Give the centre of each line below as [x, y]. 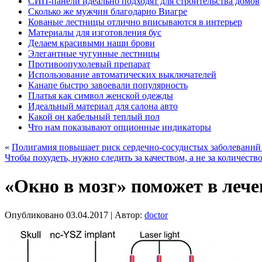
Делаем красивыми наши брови [92, 43]
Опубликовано [34, 215]
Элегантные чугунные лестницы [94, 54]
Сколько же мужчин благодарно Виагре [108, 11]
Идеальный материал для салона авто [103, 106]
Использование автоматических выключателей [122, 75]
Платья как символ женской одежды [101, 96]
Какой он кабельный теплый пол [94, 117]
